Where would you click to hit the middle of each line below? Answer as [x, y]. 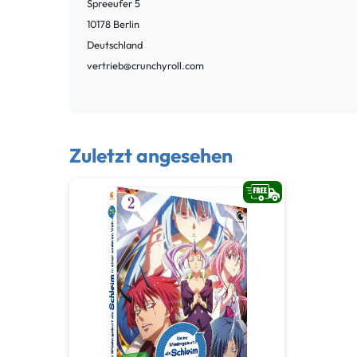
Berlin [126, 24]
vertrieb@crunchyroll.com [145, 66]
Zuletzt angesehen [151, 155]
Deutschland [115, 45]
